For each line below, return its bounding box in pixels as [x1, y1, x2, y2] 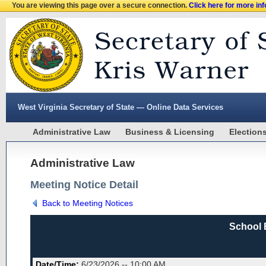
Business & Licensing [125, 127, 214, 137]
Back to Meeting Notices [42, 198, 133, 208]
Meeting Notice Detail [30, 179, 138, 191]
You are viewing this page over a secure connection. [12, 1, 189, 9]
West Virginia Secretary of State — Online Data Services [18, 103, 223, 112]
